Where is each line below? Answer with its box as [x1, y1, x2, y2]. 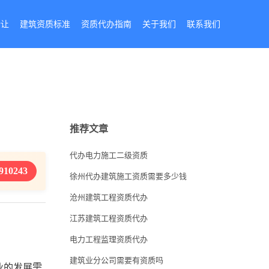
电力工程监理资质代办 [70, 235, 148, 244]
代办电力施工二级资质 [70, 151, 148, 160]
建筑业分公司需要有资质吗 [70, 256, 163, 265]
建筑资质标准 [20, 20, 70, 29]
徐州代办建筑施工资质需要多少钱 [70, 172, 187, 181]
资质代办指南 [81, 20, 131, 29]
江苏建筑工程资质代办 [70, 214, 148, 223]
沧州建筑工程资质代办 [70, 193, 148, 202]
